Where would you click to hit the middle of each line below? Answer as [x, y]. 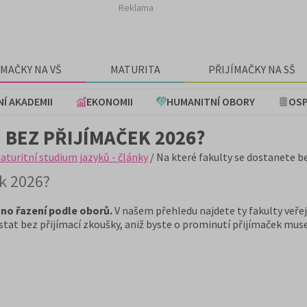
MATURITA [135, 69]
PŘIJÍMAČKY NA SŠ [252, 69]
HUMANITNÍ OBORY [211, 101]
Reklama [136, 8]
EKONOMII [110, 101]
